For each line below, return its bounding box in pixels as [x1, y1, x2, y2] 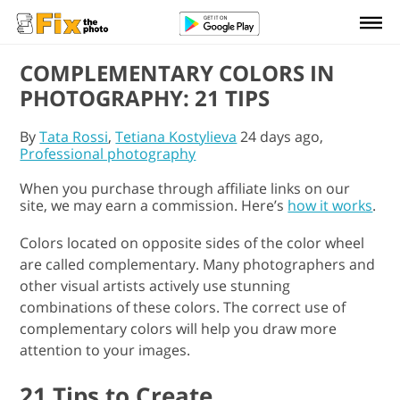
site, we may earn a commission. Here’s [20, 196, 288, 215]
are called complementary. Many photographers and [20, 254, 376, 274]
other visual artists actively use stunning [20, 276, 291, 296]
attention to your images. [20, 340, 191, 360]
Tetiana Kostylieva [115, 127, 237, 146]
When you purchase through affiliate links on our [20, 179, 351, 198]
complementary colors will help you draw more [20, 319, 337, 338]
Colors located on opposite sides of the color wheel [20, 233, 365, 253]
